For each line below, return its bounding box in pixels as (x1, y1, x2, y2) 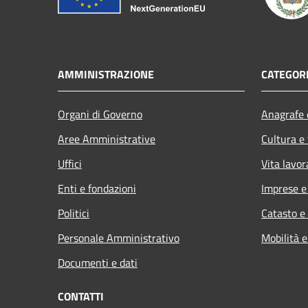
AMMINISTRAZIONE (58, 65, 154, 82)
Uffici (58, 155, 82, 172)
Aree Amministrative (58, 130, 155, 147)
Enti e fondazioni (58, 179, 136, 197)
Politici (58, 204, 89, 221)
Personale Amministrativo (58, 229, 179, 246)
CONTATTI (58, 287, 104, 305)
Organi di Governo (58, 105, 142, 122)
